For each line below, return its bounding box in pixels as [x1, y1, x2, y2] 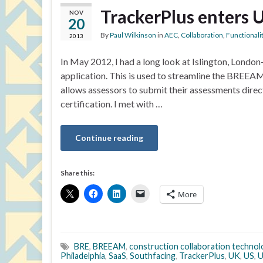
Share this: [60, 168, 95, 177]
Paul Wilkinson [110, 31, 156, 39]
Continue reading [75, 133, 143, 143]
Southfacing [130, 251, 176, 261]
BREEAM [93, 241, 126, 251]
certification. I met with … [60, 98, 163, 109]
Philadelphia [60, 251, 105, 261]
